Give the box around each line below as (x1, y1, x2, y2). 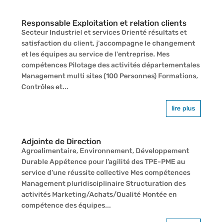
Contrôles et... (21, 82, 68, 91)
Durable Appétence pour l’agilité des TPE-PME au (21, 157, 185, 166)
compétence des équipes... (21, 201, 111, 210)
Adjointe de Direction (21, 136, 101, 146)
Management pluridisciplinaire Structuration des (21, 179, 186, 188)
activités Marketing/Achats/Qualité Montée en (21, 190, 177, 199)
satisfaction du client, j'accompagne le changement (21, 39, 195, 48)
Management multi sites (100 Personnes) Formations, (21, 71, 198, 80)
